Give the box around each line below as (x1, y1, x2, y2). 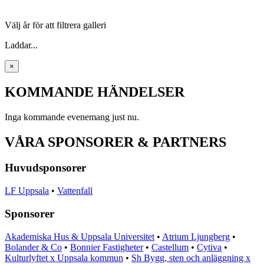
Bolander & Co (5, 242, 62, 252)
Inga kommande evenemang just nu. (5, 111, 139, 122)
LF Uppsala (5, 186, 49, 196)
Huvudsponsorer (5, 161, 86, 174)
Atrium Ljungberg (162, 231, 230, 242)
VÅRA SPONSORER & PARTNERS (5, 134, 226, 150)
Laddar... (5, 39, 38, 50)
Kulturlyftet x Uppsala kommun (5, 252, 123, 263)
